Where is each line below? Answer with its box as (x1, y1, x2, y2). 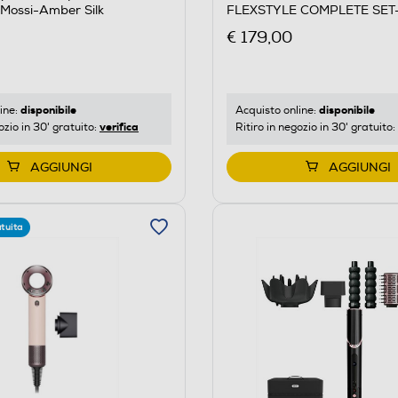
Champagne (226, 19, 301, 35)
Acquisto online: (235, 103, 319, 117)
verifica (99, 119, 139, 134)
